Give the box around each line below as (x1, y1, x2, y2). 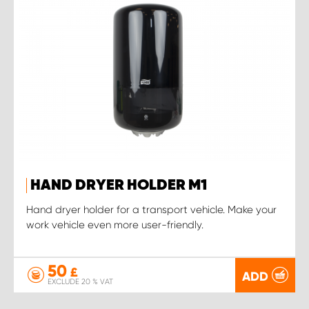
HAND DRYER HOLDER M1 (30, 177, 207, 193)
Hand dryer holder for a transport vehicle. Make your (26, 203, 277, 216)
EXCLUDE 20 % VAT (48, 277, 113, 286)
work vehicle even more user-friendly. (26, 218, 203, 231)
